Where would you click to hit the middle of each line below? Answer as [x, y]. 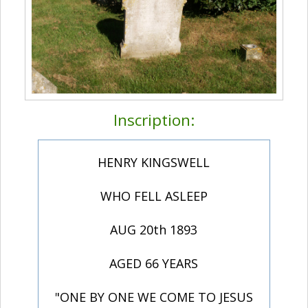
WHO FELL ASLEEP [154, 196]
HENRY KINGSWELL [154, 163]
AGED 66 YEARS [154, 264]
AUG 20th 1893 [154, 230]
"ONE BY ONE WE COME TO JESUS [154, 297]
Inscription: [154, 120]
